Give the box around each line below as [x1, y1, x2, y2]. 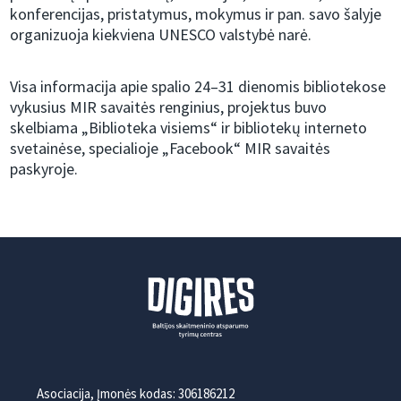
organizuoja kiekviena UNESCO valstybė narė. [10, 24, 312, 46]
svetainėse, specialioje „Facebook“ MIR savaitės [10, 138, 331, 159]
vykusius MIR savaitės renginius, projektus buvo [10, 97, 328, 118]
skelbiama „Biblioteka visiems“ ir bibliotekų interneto [10, 117, 368, 139]
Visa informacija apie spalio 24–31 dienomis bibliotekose [10, 76, 387, 98]
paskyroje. [10, 158, 79, 180]
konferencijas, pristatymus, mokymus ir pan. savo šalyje [10, 4, 382, 25]
